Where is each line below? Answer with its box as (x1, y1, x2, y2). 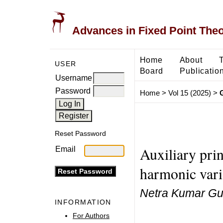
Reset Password (55, 129, 106, 138)
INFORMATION (55, 198, 111, 207)
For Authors (73, 211, 110, 220)
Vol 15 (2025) (168, 89, 211, 98)
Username (55, 73, 92, 82)
